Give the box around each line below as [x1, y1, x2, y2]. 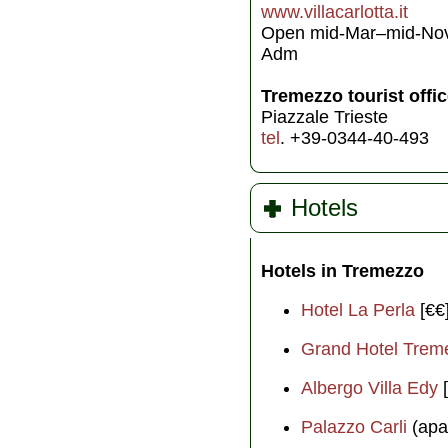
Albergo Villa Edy [301, 377, 438, 398]
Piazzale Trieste [261, 106, 388, 127]
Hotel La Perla [301, 299, 415, 320]
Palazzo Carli [301, 416, 407, 437]
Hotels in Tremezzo [261, 260, 424, 281]
